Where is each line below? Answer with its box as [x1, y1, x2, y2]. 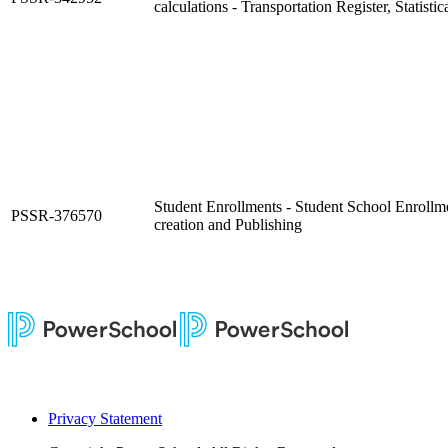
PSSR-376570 [11, 206, 102, 224]
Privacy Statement [48, 409, 162, 427]
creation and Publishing [154, 215, 302, 233]
